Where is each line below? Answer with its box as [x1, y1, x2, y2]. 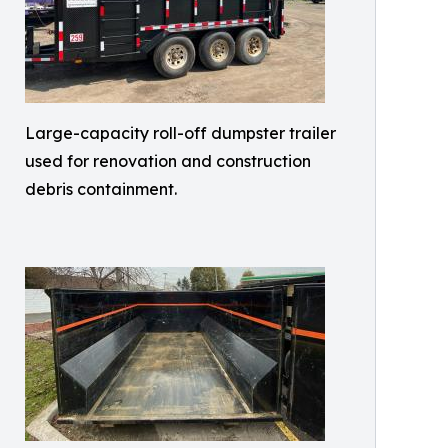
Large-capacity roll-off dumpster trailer [25, 123, 336, 143]
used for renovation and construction [25, 151, 311, 171]
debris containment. [25, 179, 177, 199]
